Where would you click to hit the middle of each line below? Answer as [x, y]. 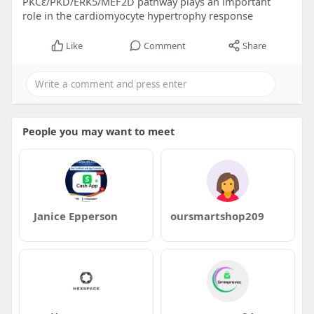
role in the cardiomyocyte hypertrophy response [137, 15]
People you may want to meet [98, 131]
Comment [164, 46]
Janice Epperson [75, 216]
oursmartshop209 [217, 216]
